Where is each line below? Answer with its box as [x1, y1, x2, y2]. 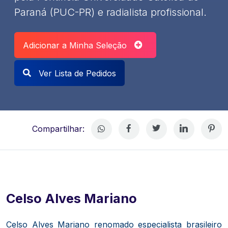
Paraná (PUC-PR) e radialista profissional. [14, 6, 207, 18]
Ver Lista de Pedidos [36, 68, 116, 78]
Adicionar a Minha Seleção [23, 40, 134, 50]
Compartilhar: [32, 124, 87, 134]
